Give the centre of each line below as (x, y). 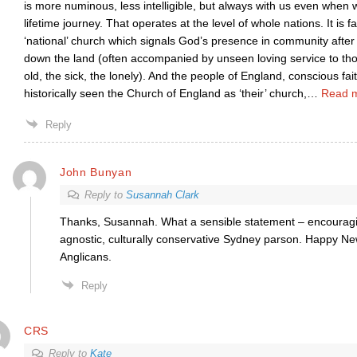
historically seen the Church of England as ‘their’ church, (165, 93)
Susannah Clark (162, 195)
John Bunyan (96, 172)
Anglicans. (85, 257)
